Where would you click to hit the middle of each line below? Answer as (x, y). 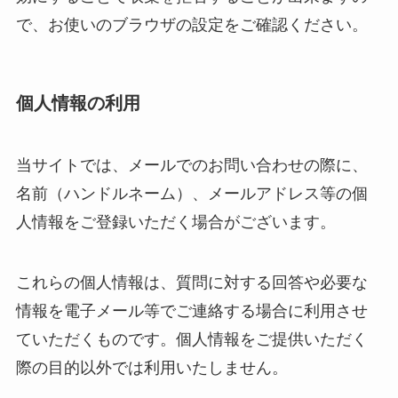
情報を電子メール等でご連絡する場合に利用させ (191, 310)
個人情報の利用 (78, 103)
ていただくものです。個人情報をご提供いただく (191, 339)
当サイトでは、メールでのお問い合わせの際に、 (191, 165)
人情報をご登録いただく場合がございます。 (175, 222)
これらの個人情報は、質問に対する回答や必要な (191, 282)
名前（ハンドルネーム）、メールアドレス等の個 (191, 193)
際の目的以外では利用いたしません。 (151, 367)
